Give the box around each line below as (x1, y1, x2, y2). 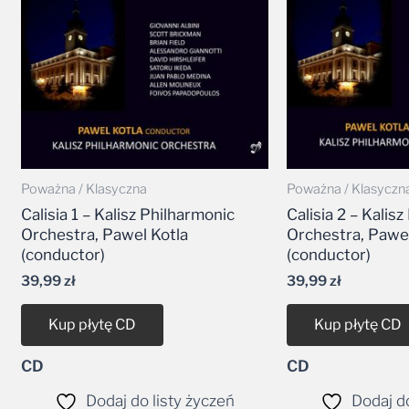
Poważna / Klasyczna (21, 181, 148, 198)
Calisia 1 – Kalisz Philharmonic (21, 204, 236, 224)
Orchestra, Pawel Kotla (21, 225, 189, 244)
